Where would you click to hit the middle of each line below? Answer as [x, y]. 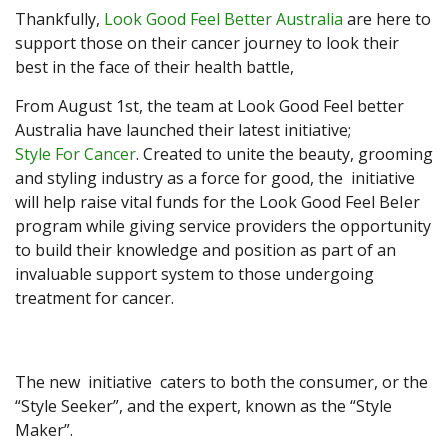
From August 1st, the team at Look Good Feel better [209, 106]
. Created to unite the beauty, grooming [284, 154]
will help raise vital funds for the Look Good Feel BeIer [217, 202]
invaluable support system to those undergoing [194, 274]
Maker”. [44, 430]
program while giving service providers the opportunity [223, 226]
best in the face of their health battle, [158, 67]
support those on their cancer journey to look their [207, 43]
